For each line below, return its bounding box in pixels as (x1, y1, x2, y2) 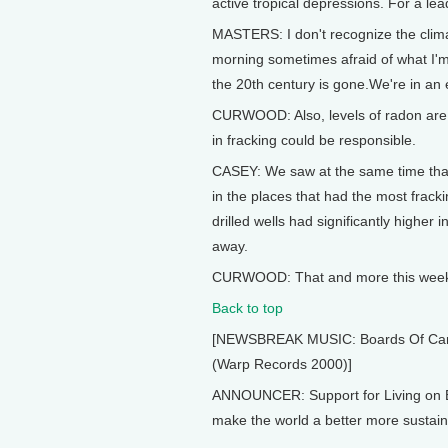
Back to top (212, 300, 283, 316)
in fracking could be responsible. (212, 132, 416, 148)
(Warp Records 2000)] (212, 356, 352, 372)
